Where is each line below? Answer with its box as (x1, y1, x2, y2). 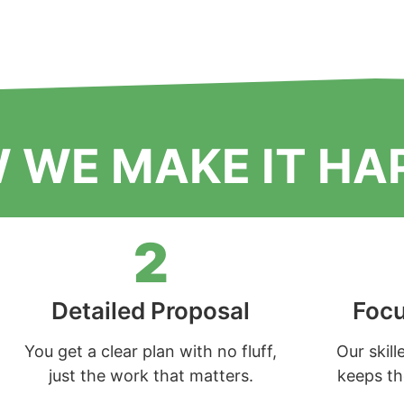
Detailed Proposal (51, 296, 250, 325)
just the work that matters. (48, 365, 253, 385)
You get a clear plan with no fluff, (24, 341, 277, 361)
